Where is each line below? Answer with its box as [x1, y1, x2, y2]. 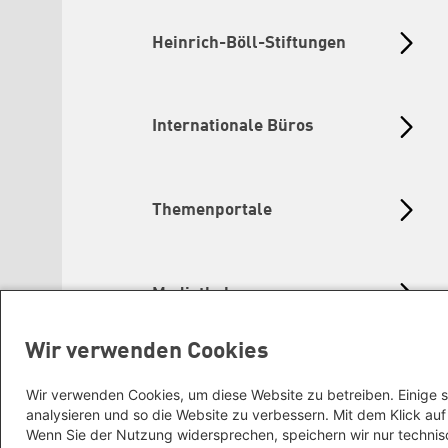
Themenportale [152, 202, 272, 220]
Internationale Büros [152, 118, 314, 136]
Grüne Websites [152, 369, 275, 387]
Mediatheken [152, 285, 252, 303]
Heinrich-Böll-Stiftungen [152, 34, 346, 52]
